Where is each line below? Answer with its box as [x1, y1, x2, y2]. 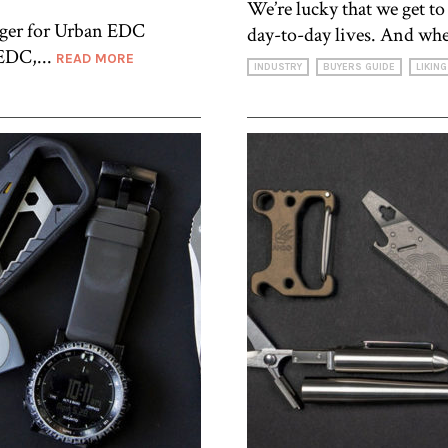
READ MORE [56, 49, 134, 67]
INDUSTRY [254, 60, 302, 73]
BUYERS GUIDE [323, 60, 395, 73]
